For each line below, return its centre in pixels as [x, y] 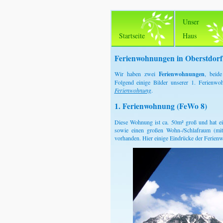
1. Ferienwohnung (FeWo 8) [161, 106]
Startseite [132, 36]
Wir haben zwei [137, 74]
